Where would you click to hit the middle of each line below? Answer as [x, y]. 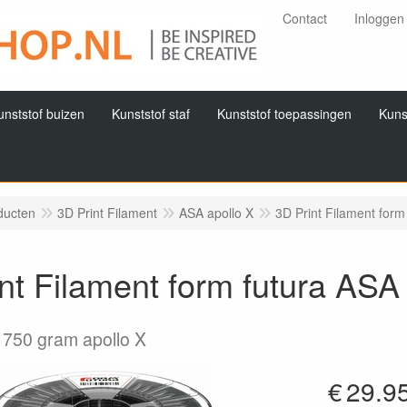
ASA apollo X [216, 213]
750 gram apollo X [74, 339]
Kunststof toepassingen [284, 114]
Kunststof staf [151, 114]
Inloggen [380, 18]
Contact [305, 18]
